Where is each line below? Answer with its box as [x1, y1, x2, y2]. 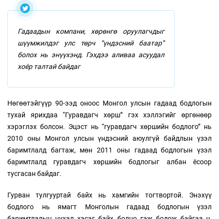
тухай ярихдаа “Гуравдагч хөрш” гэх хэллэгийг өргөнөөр [7, 111, 212, 119]
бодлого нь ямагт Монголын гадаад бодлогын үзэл [7, 203, 212, 211]
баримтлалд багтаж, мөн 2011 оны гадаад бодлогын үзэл [7, 146, 212, 154]
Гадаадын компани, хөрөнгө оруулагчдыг [18, 27, 164, 35]
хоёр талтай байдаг [18, 63, 80, 70]
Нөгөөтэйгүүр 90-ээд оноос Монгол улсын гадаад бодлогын [7, 99, 212, 107]
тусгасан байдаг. [7, 170, 62, 177]
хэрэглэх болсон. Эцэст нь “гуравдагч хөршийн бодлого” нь [7, 123, 212, 131]
